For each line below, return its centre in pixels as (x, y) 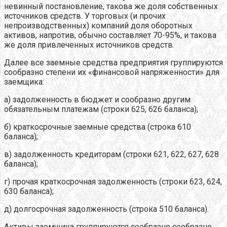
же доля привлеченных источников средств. (89, 45)
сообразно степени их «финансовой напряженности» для (112, 72)
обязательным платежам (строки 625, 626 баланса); (101, 109)
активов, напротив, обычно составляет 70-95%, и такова (110, 35)
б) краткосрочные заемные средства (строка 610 (98, 127)
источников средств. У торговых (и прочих (85, 16)
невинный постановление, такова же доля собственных (111, 6)
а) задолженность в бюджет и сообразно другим (97, 99)
